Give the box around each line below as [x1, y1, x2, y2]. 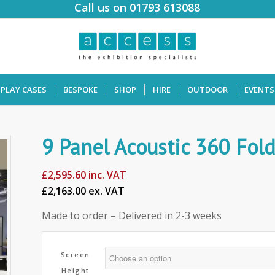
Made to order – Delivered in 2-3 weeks [42, 208, 222, 222]
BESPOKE [63, 84, 98, 95]
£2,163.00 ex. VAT [42, 184, 125, 198]
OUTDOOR [187, 84, 228, 95]
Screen [60, 250, 90, 260]
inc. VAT [86, 168, 127, 182]
